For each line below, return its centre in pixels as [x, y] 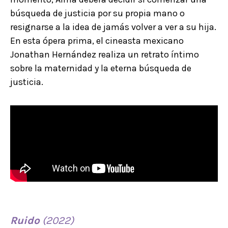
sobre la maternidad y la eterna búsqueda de [101, 68]
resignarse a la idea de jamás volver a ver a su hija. [113, 27]
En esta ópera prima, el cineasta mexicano [97, 40]
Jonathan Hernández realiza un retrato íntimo [105, 54]
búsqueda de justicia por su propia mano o [97, 13]
